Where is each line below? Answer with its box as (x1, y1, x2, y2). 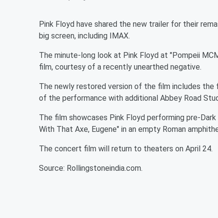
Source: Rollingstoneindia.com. (39, 163, 143, 173)
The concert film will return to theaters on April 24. (39, 144, 213, 153)
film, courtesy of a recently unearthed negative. (39, 62, 201, 72)
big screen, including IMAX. (39, 31, 130, 40)
